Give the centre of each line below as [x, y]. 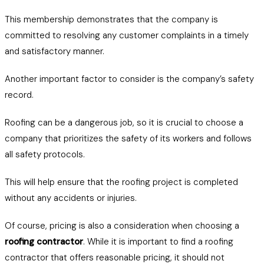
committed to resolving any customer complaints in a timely [127, 35]
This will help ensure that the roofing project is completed [121, 182]
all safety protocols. [45, 154]
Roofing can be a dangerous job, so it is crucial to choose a [124, 123]
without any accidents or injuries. [71, 198]
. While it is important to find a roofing [158, 242]
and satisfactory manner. [55, 51]
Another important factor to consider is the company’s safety [129, 79]
